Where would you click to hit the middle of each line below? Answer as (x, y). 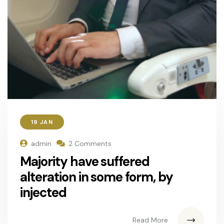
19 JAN (42, 122)
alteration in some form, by (96, 177)
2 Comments (90, 143)
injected (43, 192)
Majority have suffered (85, 161)
